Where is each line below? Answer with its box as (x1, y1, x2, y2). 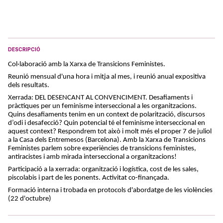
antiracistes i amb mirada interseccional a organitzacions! (8, 153, 178, 161)
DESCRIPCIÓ (8, 46, 40, 52)
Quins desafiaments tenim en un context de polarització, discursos (8, 111, 205, 118)
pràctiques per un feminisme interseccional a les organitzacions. (8, 103, 197, 110)
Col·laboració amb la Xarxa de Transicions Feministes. (8, 61, 165, 68)
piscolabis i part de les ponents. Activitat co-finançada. (8, 174, 171, 182)
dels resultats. (8, 82, 51, 89)
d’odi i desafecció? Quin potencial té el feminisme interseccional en (8, 119, 205, 127)
